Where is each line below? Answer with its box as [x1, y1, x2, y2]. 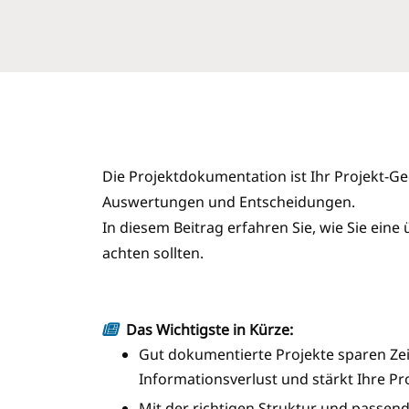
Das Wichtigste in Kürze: [126, 320, 293, 340]
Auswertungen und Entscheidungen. [102, 192, 355, 212]
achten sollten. [102, 243, 204, 263]
